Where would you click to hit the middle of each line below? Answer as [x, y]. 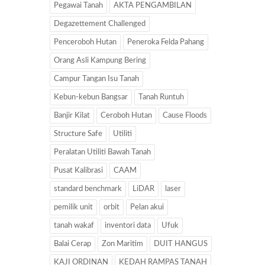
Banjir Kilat [72, 115]
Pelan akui [147, 207]
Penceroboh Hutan [85, 42]
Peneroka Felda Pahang [166, 42]
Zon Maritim [122, 244]
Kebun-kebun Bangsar [91, 97]
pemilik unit [73, 207]
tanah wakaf [74, 225]
